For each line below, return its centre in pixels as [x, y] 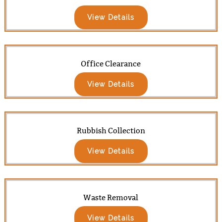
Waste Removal [111, 197]
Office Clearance [111, 64]
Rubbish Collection [111, 131]
